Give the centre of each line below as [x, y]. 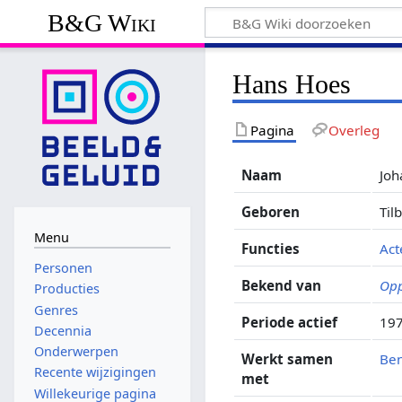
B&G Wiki [102, 22]
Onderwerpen [76, 352]
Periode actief [290, 322]
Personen [63, 268]
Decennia [62, 330]
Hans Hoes [292, 84]
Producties [66, 289]
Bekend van [282, 285]
